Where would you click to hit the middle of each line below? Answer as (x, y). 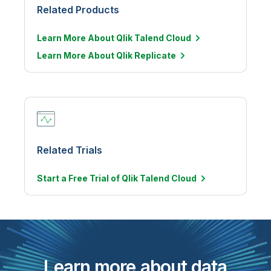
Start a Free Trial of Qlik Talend (104, 178)
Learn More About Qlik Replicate (106, 55)
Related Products (78, 10)
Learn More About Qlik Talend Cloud (114, 38)
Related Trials (70, 150)
